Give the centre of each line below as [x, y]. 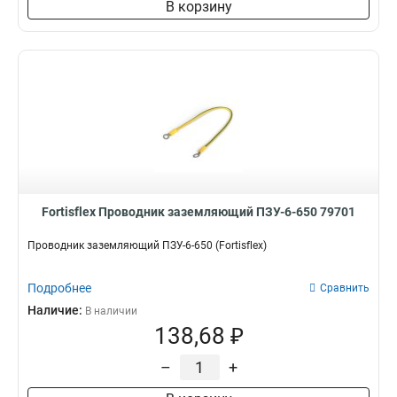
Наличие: [56, 310]
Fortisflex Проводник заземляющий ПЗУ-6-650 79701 [198, 212]
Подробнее [59, 288]
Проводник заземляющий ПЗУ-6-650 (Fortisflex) [147, 245]
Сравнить [345, 288]
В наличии [111, 311]
